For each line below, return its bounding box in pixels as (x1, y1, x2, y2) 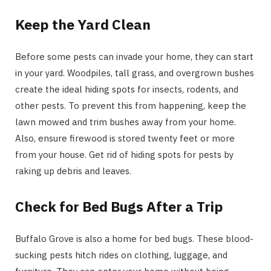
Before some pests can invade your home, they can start (15, 51, 253, 63)
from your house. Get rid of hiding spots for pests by (15, 149, 233, 161)
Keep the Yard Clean (15, 15, 151, 34)
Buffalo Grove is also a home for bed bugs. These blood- (15, 232, 253, 244)
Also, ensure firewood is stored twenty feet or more (15, 132, 235, 145)
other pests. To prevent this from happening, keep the (15, 100, 246, 112)
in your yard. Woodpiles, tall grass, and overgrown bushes (15, 67, 254, 79)
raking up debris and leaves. (15, 165, 134, 177)
